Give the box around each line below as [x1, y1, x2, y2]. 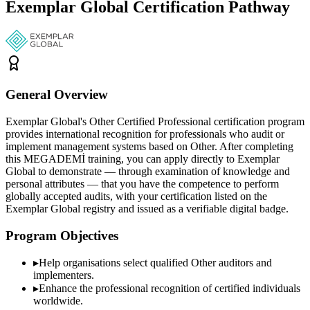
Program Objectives [6, 228, 118, 243]
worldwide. [33, 295, 83, 307]
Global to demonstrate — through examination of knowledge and [6, 165, 290, 177]
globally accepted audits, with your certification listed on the [6, 190, 267, 202]
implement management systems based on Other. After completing [6, 140, 293, 152]
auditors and [216, 257, 272, 269]
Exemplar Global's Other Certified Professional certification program [6, 115, 304, 127]
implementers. [33, 269, 94, 282]
